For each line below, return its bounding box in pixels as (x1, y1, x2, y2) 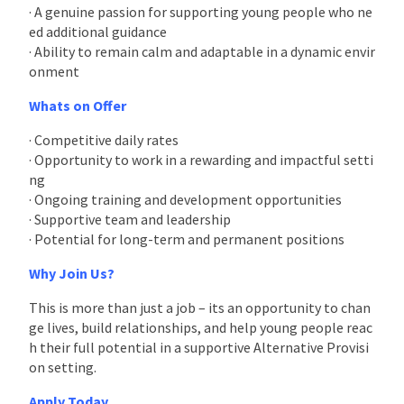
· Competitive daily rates (29, 130, 179, 149)
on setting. (29, 357, 96, 376)
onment (29, 61, 79, 80)
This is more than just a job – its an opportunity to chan (29, 298, 371, 317)
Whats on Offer (29, 96, 126, 115)
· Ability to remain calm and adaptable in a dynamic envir (29, 41, 375, 60)
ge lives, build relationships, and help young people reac (29, 317, 372, 336)
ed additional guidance (29, 22, 167, 41)
